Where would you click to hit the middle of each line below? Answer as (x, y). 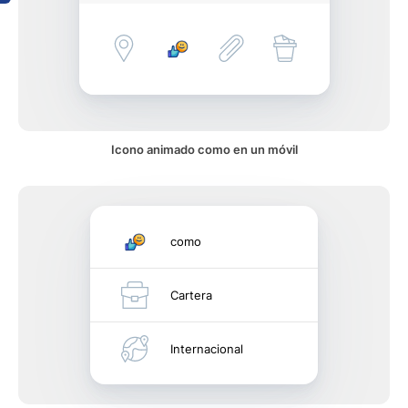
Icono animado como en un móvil (204, 149)
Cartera (191, 295)
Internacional (207, 349)
